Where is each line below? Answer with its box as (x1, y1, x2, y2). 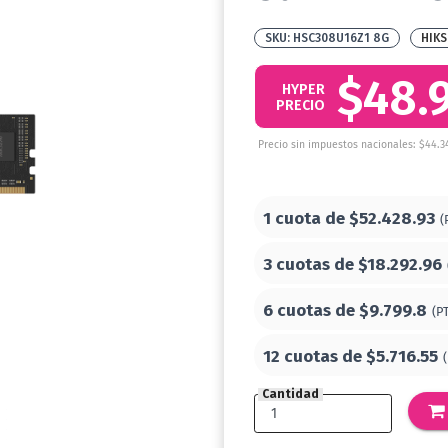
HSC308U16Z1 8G (293, 31, 389, 45)
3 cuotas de (263, 254, 358, 275)
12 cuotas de (263, 346, 366, 367)
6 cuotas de (263, 300, 359, 321)
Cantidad (262, 387, 319, 401)
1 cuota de (263, 208, 349, 229)
